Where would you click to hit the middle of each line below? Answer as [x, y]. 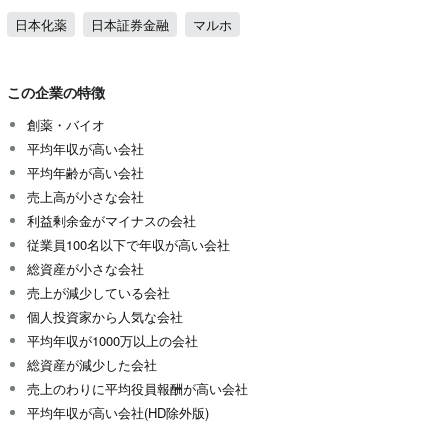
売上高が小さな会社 [85, 196]
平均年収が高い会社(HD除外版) [117, 412]
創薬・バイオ [65, 124]
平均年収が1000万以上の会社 [112, 340]
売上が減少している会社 [98, 292]
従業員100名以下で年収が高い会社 [128, 244]
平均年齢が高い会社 [85, 172]
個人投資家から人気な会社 [104, 316]
